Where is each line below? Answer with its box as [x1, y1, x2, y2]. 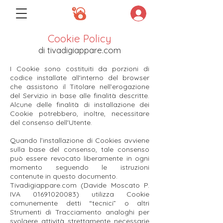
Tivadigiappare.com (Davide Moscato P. [10, 181, 149, 190]
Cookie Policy [48, 32, 111, 45]
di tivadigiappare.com [38, 45, 121, 55]
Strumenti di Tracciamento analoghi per [10, 208, 149, 217]
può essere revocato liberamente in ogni [10, 154, 149, 163]
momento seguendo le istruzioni [10, 163, 149, 172]
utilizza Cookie [79, 190, 149, 199]
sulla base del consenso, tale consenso [10, 145, 149, 154]
